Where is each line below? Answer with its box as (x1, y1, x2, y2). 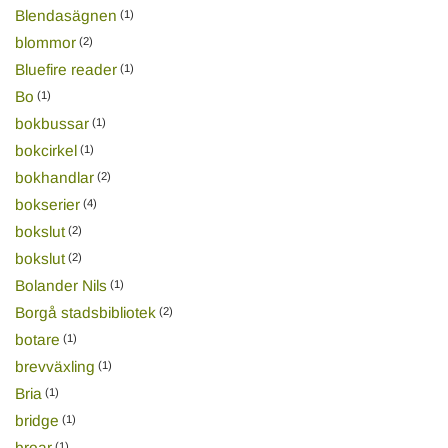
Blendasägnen (14, 6, 117, 24)
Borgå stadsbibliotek (14, 303, 156, 321)
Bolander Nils (14, 276, 107, 294)
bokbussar (14, 114, 89, 132)
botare (14, 330, 60, 348)
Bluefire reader (14, 60, 117, 78)
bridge (14, 411, 59, 429)
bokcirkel (14, 141, 77, 159)
